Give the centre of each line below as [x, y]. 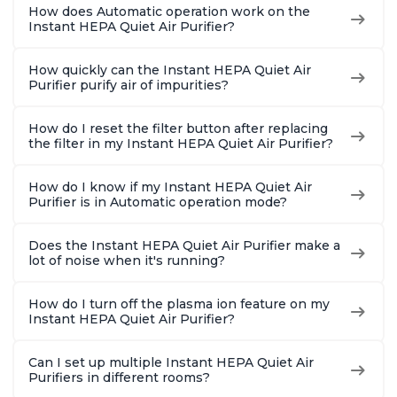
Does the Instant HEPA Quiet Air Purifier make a [184, 246]
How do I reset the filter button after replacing [178, 129]
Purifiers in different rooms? [119, 378]
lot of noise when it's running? [127, 261]
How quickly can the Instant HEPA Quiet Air [170, 70]
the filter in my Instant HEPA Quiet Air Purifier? [181, 144]
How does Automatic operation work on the [169, 12]
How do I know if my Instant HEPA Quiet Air [170, 187]
